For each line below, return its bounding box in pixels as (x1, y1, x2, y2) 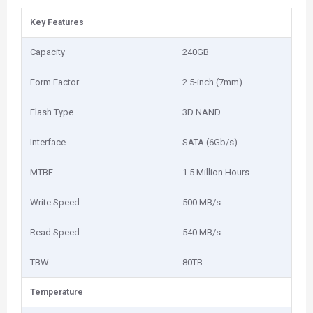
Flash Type (30, 107, 73, 117)
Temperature (30, 287, 83, 297)
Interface (30, 137, 66, 147)
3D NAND (182, 107, 221, 117)
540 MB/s (182, 227, 221, 238)
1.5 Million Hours (182, 167, 249, 177)
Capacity (30, 47, 65, 57)
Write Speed (30, 197, 80, 208)
